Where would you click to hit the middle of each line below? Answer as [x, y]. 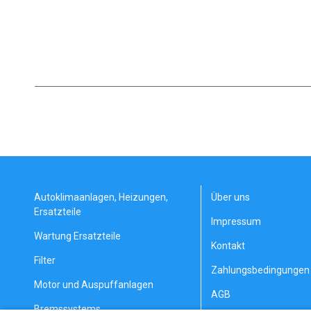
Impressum [236, 222]
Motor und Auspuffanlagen [94, 285]
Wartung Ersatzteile [77, 236]
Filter [45, 261]
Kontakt [228, 246]
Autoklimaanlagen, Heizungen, [101, 197]
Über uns [230, 197]
